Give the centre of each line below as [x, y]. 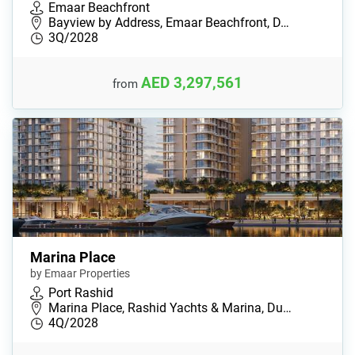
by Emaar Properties [80, 274]
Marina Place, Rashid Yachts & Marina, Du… [170, 308]
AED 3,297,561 [192, 82]
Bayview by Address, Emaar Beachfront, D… [169, 23]
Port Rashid [81, 293]
